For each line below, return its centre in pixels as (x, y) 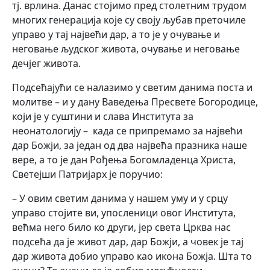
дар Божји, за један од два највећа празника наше (130, 146)
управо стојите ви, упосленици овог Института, (124, 213)
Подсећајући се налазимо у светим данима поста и (132, 88)
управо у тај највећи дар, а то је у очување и (116, 35)
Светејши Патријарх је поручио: (87, 174)
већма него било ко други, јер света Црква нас (121, 228)
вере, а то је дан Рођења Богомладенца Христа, (124, 160)
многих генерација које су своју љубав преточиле (129, 20)
